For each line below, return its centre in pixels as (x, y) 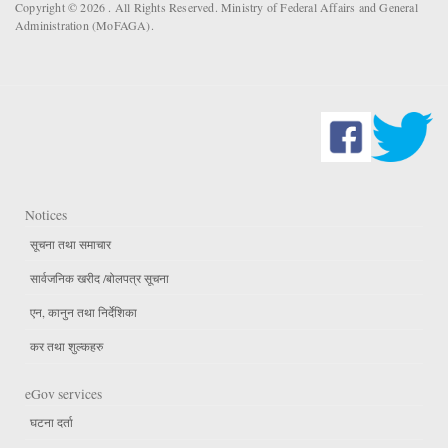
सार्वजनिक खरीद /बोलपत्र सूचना (99, 277)
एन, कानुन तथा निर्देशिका (83, 311)
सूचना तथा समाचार (70, 243)
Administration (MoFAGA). (84, 25)
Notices (46, 214)
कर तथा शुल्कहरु (66, 346)
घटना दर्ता (51, 422)
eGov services (63, 393)
